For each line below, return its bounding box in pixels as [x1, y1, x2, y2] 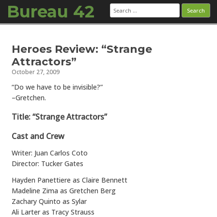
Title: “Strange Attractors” [12, 111, 107, 122]
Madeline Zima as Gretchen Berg [12, 186, 116, 195]
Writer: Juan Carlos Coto [12, 148, 88, 157]
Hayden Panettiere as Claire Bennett [12, 175, 127, 185]
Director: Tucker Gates [12, 159, 83, 168]
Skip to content [108, 30, 157, 39]
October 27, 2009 [12, 68, 60, 76]
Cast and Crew [12, 131, 64, 141]
